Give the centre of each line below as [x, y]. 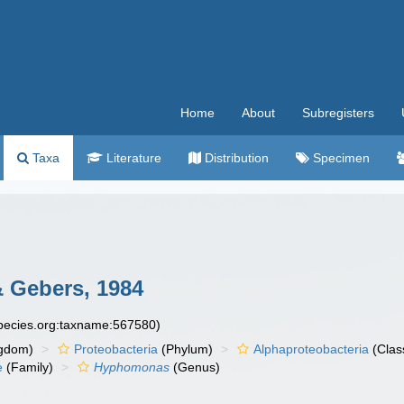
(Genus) [195, 367]
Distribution [235, 158]
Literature [132, 158]
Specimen [340, 158]
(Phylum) [186, 349]
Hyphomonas [132, 367]
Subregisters [338, 113]
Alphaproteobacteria [312, 349]
